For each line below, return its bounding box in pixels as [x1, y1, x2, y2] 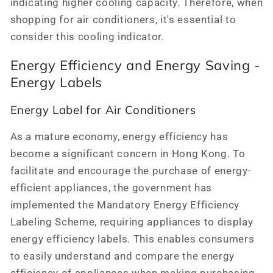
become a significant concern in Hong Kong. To [10, 147, 246, 160]
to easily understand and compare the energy [10, 250, 235, 262]
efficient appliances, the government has [10, 182, 212, 194]
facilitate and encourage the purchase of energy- [10, 165, 252, 177]
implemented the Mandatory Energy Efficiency [10, 199, 239, 211]
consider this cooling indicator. [10, 31, 165, 43]
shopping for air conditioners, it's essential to [10, 14, 236, 26]
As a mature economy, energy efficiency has [10, 130, 229, 143]
